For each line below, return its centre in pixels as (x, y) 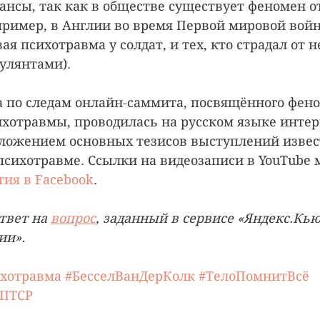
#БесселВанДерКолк (130, 276)
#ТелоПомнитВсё (254, 276)
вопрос (73, 219)
